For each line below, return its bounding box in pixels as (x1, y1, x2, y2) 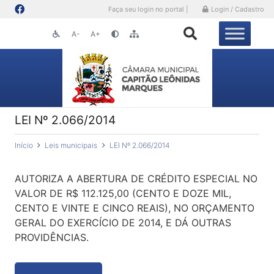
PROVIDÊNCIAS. (15, 231, 89, 243)
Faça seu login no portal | (108, 5, 189, 13)
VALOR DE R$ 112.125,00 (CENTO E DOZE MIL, (15, 187, 231, 199)
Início (15, 141, 33, 150)
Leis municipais (45, 141, 98, 150)
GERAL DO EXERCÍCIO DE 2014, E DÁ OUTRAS (15, 217, 231, 229)
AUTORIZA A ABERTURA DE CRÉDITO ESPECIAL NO (15, 172, 257, 185)
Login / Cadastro (211, 5, 264, 13)
